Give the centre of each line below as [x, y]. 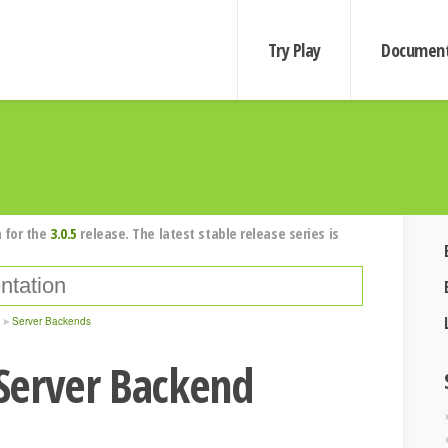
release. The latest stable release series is [207, 233]
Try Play [294, 50]
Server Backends [51, 321]
